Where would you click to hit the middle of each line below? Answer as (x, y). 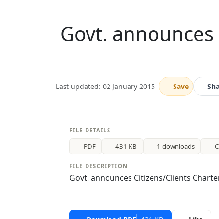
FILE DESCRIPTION (99, 166)
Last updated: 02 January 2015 (105, 86)
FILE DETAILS (90, 130)
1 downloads (176, 146)
